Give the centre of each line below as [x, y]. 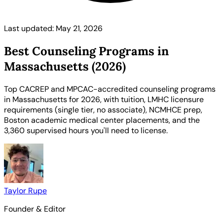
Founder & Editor [35, 209]
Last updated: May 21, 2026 [53, 28]
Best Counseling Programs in [86, 51]
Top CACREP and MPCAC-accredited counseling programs [110, 89]
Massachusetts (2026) [65, 66]
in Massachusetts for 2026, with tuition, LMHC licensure [104, 99]
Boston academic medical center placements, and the [102, 120]
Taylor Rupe [25, 190]
